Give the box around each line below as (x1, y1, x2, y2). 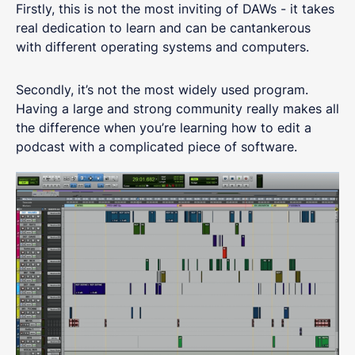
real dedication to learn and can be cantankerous (16, 19, 311, 36)
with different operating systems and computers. (16, 38, 313, 55)
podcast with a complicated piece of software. (16, 138, 301, 155)
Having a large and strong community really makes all (16, 100, 339, 116)
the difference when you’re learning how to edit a (16, 119, 311, 136)
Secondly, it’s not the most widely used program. (16, 81, 308, 97)
